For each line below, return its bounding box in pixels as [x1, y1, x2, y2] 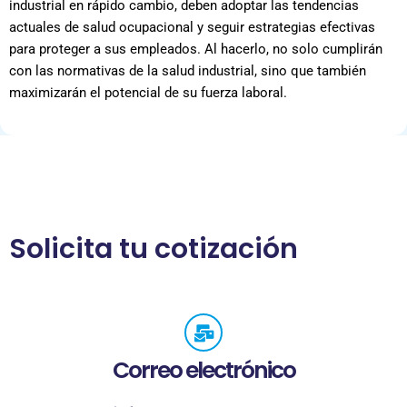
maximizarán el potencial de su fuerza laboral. [9, 84, 287, 101]
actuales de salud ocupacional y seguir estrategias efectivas [9, 18, 375, 35]
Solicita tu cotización [9, 230, 298, 269]
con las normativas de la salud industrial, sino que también [9, 62, 366, 79]
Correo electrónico [112, 354, 295, 387]
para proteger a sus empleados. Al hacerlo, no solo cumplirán [9, 40, 382, 57]
